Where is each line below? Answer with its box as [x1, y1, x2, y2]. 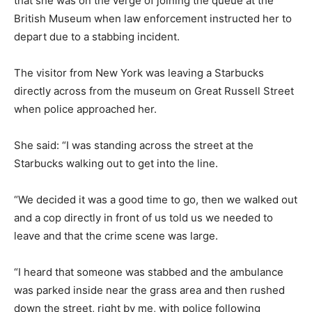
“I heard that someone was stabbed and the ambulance [14, 265, 283, 279]
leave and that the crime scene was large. [14, 228, 218, 242]
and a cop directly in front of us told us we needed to [14, 210, 273, 224]
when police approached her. [14, 102, 157, 116]
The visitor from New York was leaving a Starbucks [14, 65, 264, 79]
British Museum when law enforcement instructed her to [14, 11, 292, 25]
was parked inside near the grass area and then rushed [14, 283, 285, 297]
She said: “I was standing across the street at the [14, 138, 253, 152]
